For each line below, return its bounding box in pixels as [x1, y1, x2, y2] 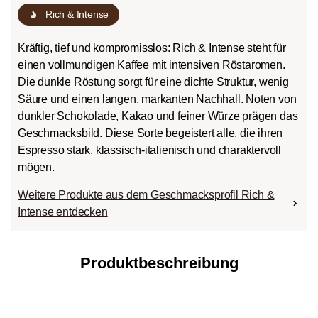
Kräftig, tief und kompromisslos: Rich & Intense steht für [18, 41, 286, 54]
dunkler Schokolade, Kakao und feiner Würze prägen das [18, 109, 298, 122]
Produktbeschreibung [79, 253, 238, 272]
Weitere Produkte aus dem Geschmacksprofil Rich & [18, 188, 275, 201]
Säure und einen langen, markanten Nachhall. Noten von [18, 92, 297, 105]
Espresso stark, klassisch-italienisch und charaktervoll [18, 143, 281, 156]
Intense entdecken [18, 205, 108, 218]
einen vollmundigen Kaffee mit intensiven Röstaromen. [18, 58, 285, 71]
